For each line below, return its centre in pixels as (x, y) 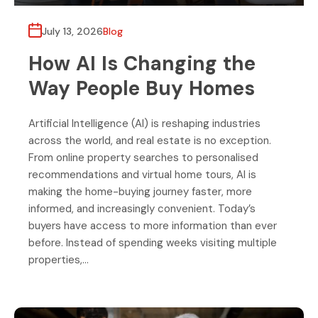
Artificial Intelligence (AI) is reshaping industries (144, 124)
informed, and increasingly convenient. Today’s (142, 209)
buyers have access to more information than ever (153, 226)
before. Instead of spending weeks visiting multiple (153, 243)
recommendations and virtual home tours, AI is (142, 175)
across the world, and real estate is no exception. (150, 141)
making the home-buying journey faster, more (140, 192)
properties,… (59, 260)
